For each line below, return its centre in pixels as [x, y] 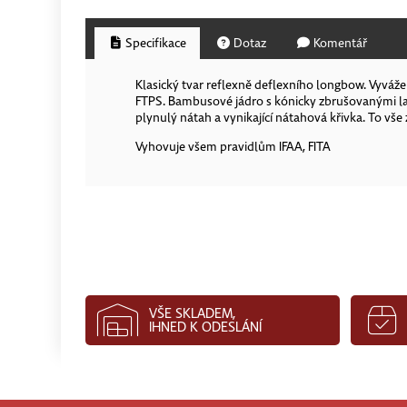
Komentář [339, 43]
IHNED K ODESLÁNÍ [206, 327]
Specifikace [155, 43]
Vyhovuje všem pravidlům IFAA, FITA [233, 146]
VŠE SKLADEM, [193, 313]
